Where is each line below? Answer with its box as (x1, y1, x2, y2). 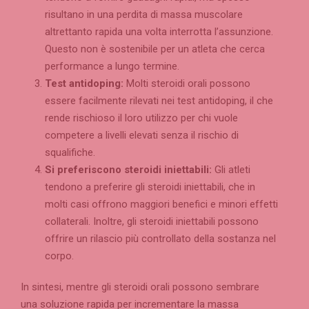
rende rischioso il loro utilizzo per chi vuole (45, 111, 238, 124)
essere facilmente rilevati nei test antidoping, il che (45, 94, 273, 107)
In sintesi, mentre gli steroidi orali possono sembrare (21, 280, 259, 293)
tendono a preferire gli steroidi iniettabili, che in (45, 180, 255, 193)
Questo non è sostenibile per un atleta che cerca (45, 42, 265, 55)
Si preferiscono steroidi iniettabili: (45, 163, 212, 176)
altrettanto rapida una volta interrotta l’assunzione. (45, 25, 273, 38)
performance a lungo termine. (45, 59, 179, 72)
